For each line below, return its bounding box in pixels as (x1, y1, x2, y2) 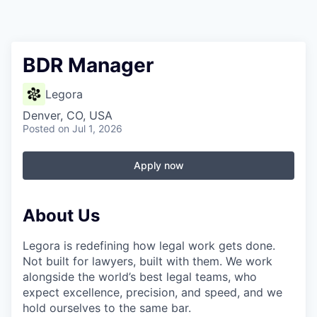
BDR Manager (23, 53, 154, 77)
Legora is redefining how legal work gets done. (23, 238, 275, 253)
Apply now (133, 159, 184, 171)
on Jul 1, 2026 (58, 122, 122, 134)
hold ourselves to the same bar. (23, 300, 191, 315)
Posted (23, 122, 55, 134)
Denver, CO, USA (23, 108, 113, 122)
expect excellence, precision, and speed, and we (23, 284, 282, 299)
